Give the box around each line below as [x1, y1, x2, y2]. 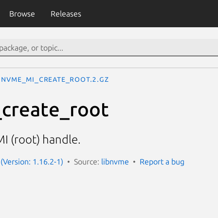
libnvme [101, 157, 129, 166]
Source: [74, 157, 101, 166]
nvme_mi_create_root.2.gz [1, 74, 109, 83]
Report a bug [140, 157, 184, 166]
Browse [9, 9, 35, 18]
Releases [50, 9, 81, 18]
